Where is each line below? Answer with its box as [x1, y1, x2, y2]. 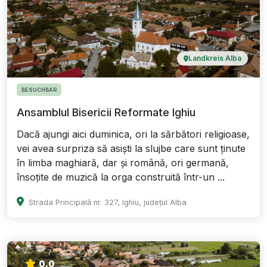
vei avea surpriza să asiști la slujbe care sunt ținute [17, 142, 246, 155]
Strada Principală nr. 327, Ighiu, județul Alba [29, 198, 187, 207]
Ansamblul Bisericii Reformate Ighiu [17, 106, 195, 119]
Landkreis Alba [188, 54, 241, 63]
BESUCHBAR [21, 86, 57, 94]
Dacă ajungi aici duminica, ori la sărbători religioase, [17, 128, 250, 141]
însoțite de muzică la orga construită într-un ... [17, 171, 225, 184]
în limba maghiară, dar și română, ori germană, [17, 157, 229, 169]
